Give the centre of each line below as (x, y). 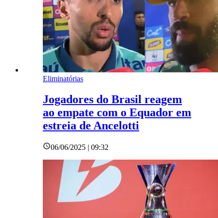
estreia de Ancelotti (91, 125)
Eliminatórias (63, 78)
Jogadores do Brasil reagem (112, 99)
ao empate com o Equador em (117, 112)
